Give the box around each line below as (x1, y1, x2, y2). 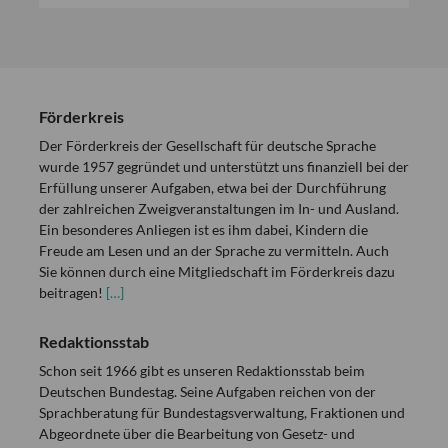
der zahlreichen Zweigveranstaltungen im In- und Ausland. (39, 200, 399, 217)
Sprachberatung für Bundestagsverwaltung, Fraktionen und (39, 404, 405, 421)
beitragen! (39, 284, 106, 301)
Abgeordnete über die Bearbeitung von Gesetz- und (39, 425, 355, 442)
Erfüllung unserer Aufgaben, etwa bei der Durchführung (39, 179, 386, 196)
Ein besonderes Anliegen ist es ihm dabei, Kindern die (39, 221, 368, 238)
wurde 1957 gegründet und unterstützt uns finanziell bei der (39, 158, 409, 175)
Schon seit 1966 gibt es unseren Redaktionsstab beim (39, 362, 365, 379)
